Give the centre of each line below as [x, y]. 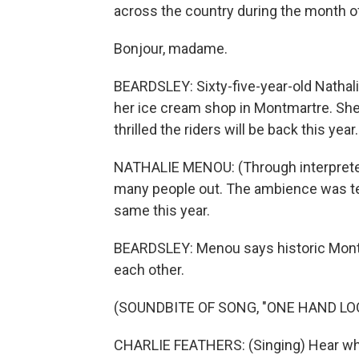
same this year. [162, 210]
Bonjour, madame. [171, 48]
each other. [149, 270]
